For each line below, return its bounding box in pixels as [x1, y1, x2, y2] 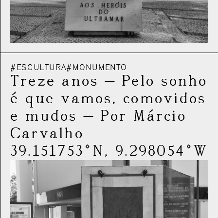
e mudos [10, 107, 77, 125]
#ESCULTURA [10, 62, 66, 73]
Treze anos [10, 72, 99, 90]
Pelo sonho [122, 72, 208, 90]
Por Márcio [101, 107, 186, 125]
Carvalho [10, 125, 84, 143]
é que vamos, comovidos [10, 90, 206, 108]
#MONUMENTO [66, 62, 127, 73]
